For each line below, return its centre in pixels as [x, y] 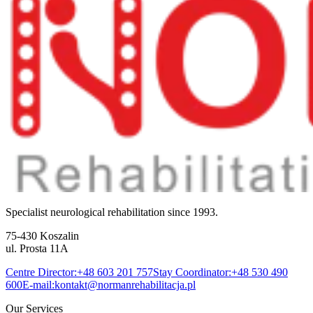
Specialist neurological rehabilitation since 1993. [112, 212]
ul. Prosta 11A [37, 248]
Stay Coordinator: [192, 272]
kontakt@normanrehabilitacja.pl [125, 284]
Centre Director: [41, 272]
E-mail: [38, 284]
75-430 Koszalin [42, 235]
